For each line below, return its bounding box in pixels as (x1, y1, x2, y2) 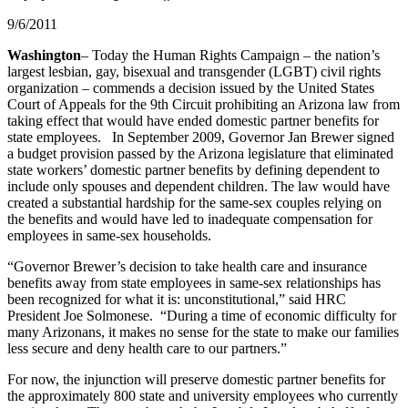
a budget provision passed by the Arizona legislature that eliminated (7, 145, 393, 161)
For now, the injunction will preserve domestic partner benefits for (7, 371, 385, 387)
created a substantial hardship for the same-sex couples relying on (7, 194, 382, 210)
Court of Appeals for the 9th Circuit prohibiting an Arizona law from (7, 96, 400, 112)
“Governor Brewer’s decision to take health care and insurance (7, 258, 367, 274)
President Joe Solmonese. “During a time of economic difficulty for (7, 307, 396, 323)
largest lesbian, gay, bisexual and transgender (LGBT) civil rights (7, 63, 381, 79)
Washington (7, 46, 81, 63)
